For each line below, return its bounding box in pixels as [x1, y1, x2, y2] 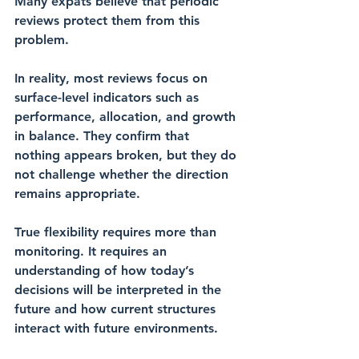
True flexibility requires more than [14, 224, 220, 240]
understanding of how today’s [14, 263, 198, 278]
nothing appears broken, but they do [14, 147, 240, 163]
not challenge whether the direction [14, 167, 232, 182]
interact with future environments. [14, 321, 218, 336]
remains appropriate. [14, 186, 140, 201]
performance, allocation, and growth [14, 109, 240, 124]
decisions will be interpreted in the [14, 282, 225, 297]
